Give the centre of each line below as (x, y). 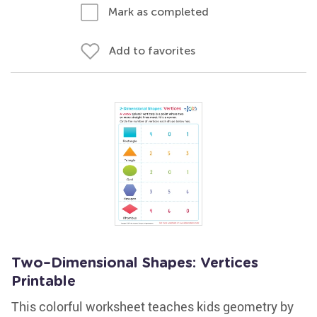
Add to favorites (152, 51)
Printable (44, 282)
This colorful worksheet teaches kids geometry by (152, 306)
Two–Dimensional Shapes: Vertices (135, 263)
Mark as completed (158, 12)
